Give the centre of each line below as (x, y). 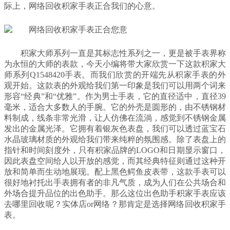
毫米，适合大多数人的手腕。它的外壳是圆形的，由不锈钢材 (115, 107)
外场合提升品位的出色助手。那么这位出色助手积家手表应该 (115, 193)
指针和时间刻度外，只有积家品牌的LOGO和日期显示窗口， (115, 150)
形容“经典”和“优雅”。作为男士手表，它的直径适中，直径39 (115, 96)
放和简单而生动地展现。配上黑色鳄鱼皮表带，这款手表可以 (115, 171)
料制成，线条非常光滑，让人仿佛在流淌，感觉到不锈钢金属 (115, 118)
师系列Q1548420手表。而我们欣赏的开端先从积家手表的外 (115, 74)
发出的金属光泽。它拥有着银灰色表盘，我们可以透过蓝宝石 (115, 128)
